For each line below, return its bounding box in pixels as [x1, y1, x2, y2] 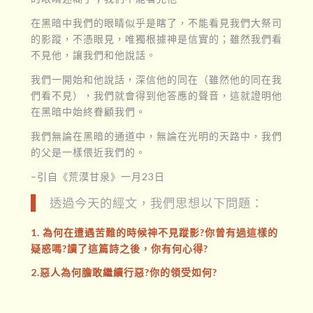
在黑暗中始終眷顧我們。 [30, 105, 146, 117]
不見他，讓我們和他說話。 [30, 48, 156, 61]
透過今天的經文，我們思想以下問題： [49, 196, 263, 211]
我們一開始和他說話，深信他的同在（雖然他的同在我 [30, 73, 282, 85]
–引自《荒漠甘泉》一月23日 [30, 170, 165, 182]
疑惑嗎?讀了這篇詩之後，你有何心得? [30, 242, 208, 254]
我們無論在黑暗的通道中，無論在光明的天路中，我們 [30, 129, 282, 142]
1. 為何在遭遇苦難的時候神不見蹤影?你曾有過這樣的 [30, 226, 278, 238]
